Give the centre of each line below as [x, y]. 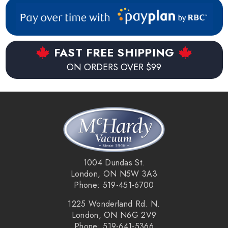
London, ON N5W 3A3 [114, 174]
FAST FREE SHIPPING [114, 52]
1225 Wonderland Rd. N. [114, 204]
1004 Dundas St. [114, 163]
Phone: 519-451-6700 [114, 185]
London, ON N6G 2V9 [114, 215]
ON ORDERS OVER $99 [114, 67]
